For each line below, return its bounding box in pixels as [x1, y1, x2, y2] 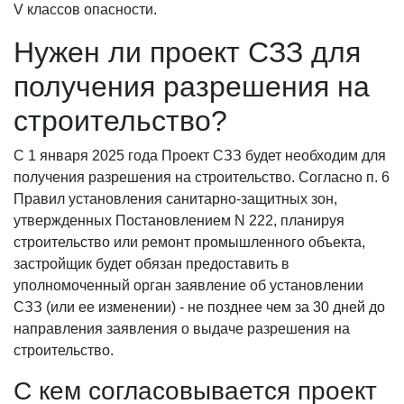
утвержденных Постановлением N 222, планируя [14, 213, 344, 229]
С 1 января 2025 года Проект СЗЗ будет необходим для [14, 148, 386, 164]
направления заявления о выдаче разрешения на [14, 321, 350, 337]
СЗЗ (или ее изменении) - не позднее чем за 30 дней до [14, 299, 385, 316]
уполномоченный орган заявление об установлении [14, 278, 363, 294]
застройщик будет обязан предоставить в [14, 256, 289, 272]
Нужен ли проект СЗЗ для [14, 36, 361, 69]
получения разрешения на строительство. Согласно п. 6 [14, 170, 390, 186]
